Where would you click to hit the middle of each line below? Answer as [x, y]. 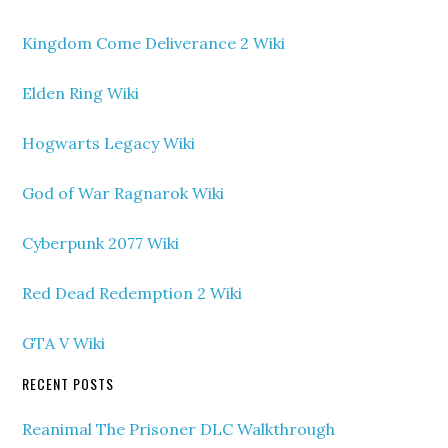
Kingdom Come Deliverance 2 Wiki [154, 43]
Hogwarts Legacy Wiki [109, 143]
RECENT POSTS [68, 383]
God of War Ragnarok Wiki [123, 193]
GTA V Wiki [64, 343]
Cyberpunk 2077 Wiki [101, 243]
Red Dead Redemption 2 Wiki [132, 293]
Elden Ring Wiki [81, 93]
